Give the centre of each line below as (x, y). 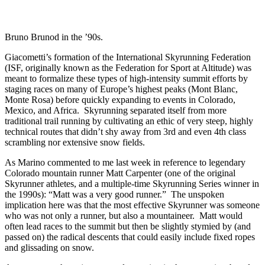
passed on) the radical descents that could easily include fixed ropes (130, 237)
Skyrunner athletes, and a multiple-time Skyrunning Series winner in (132, 183)
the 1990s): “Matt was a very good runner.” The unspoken (114, 194)
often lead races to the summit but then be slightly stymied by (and (128, 226)
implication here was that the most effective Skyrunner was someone (132, 205)
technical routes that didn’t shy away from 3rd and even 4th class (125, 131)
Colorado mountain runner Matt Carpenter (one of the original (120, 173)
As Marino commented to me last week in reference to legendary (125, 162)
